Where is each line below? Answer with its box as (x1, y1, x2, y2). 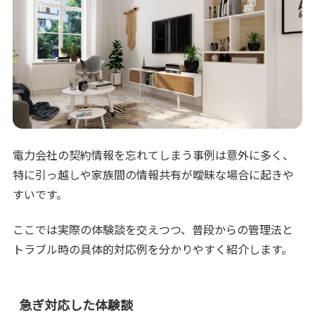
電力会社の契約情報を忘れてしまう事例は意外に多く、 (13, 146, 295, 163)
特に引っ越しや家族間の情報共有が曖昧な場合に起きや (13, 165, 295, 183)
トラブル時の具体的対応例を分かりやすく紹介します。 (13, 240, 293, 257)
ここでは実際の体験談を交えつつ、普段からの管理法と (13, 221, 294, 238)
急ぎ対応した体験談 (19, 295, 134, 314)
